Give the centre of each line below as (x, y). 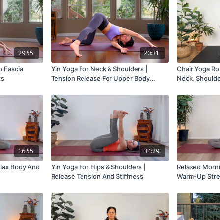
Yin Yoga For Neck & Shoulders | (99, 69)
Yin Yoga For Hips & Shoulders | (98, 167)
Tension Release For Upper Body (101, 78)
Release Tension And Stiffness (97, 176)
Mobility (63, 88)
